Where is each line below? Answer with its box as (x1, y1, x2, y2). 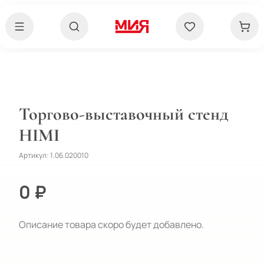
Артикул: (19, 150, 50, 160)
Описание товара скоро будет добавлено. (19, 218, 204, 231)
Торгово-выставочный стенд (19, 103, 229, 125)
